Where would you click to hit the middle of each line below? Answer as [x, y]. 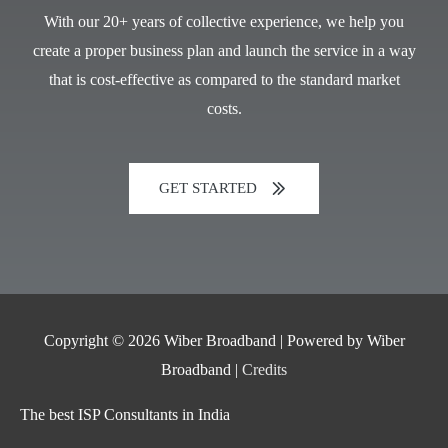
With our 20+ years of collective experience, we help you [224, 21]
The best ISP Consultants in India [125, 414]
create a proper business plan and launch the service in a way [224, 50]
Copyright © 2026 [103, 340]
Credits [264, 369]
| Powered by [321, 340]
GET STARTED [208, 187]
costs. [224, 108]
